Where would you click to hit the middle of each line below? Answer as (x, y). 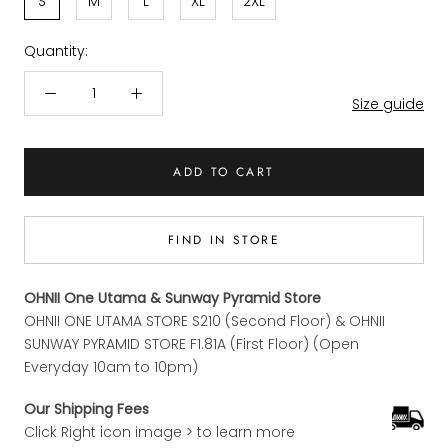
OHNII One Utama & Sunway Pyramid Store (172, 297)
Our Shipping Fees (86, 408)
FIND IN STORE (224, 239)
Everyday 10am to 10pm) (111, 366)
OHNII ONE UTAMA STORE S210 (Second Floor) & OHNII (204, 320)
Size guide (388, 103)
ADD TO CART (224, 171)
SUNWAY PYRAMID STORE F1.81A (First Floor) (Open (191, 343)
